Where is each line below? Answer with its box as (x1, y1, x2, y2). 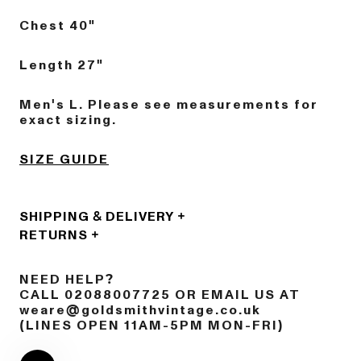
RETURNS (19, 226, 88, 244)
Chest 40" (19, 17, 96, 35)
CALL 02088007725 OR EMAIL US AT (19, 286, 301, 304)
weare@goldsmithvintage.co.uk (19, 301, 261, 319)
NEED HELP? (19, 271, 114, 288)
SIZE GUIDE (19, 151, 109, 168)
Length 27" (19, 56, 104, 74)
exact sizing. (19, 111, 117, 129)
